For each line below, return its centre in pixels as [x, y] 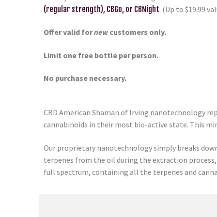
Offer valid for [69, 32]
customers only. [138, 32]
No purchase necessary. [85, 78]
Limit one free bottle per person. [102, 55]
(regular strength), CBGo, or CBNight [101, 9]
